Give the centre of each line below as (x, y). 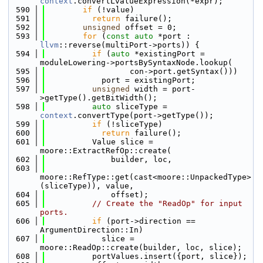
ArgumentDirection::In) (92, 230)
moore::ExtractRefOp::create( (106, 151)
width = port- (163, 89)
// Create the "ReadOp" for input (167, 203)
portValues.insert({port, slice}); (146, 256)
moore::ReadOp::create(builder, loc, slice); (141, 247)
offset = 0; (149, 27)
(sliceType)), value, (87, 186)
